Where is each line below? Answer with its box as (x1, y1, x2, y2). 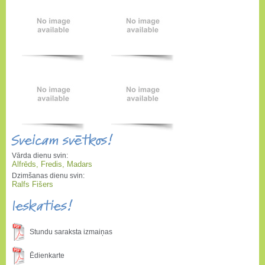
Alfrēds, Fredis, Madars (12, 160, 92, 169)
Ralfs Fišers (12, 180, 53, 189)
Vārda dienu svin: (12, 151, 68, 160)
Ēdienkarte (30, 251, 64, 260)
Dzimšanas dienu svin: (12, 172, 85, 180)
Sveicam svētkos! (12, 131, 113, 150)
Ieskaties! (12, 196, 73, 216)
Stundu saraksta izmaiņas (30, 228, 112, 236)
